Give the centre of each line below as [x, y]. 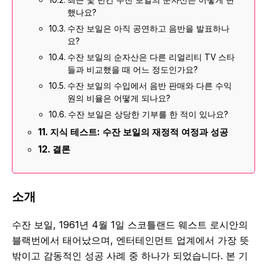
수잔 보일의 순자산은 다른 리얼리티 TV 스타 [151, 58]
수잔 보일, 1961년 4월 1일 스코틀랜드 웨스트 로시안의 [130, 225]
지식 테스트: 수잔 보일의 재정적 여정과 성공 [139, 132]
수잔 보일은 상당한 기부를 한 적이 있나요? [148, 115]
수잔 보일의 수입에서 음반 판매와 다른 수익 [149, 86]
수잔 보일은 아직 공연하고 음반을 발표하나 [148, 29]
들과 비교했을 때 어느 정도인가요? [132, 70]
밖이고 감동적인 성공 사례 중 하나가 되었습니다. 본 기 [130, 256]
